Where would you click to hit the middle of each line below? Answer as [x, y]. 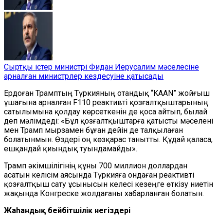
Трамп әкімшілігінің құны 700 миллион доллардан [96, 166]
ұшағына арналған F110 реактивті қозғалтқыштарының [106, 102]
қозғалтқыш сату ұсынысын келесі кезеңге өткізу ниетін [109, 184]
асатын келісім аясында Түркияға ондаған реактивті [99, 175]
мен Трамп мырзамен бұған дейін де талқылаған [93, 130]
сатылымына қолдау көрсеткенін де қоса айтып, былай [106, 112]
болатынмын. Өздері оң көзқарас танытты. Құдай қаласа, [108, 139]
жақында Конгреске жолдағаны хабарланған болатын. [104, 193]
